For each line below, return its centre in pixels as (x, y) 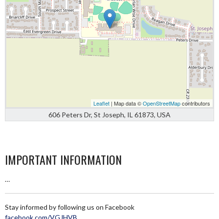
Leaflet (101, 103)
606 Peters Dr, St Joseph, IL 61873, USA (109, 115)
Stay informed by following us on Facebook (70, 207)
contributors (195, 103)
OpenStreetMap (162, 103)
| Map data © (126, 103)
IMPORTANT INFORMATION (63, 159)
